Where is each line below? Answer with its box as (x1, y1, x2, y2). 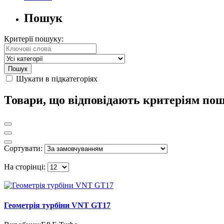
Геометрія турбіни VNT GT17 (4, 200, 110, 209)
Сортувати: (4, 144, 42, 153)
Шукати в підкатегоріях (14, 74, 97, 83)
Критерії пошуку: (4, 34, 63, 43)
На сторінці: (4, 162, 45, 171)
